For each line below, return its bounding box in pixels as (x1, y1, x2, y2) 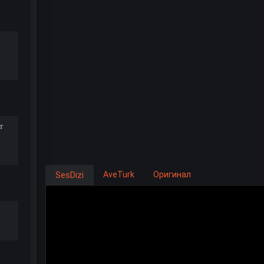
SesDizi (55, 170, 84, 180)
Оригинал (153, 169, 191, 179)
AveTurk (103, 169, 134, 179)
